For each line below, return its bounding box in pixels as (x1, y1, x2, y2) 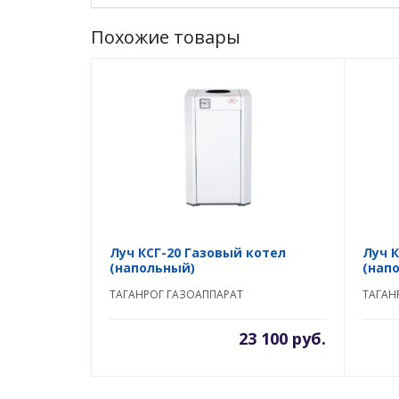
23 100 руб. (239, 328, 326, 349)
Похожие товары (91, 25, 240, 49)
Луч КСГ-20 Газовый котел (110, 244, 286, 261)
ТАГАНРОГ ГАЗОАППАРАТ (110, 287, 243, 302)
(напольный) (110, 259, 195, 276)
